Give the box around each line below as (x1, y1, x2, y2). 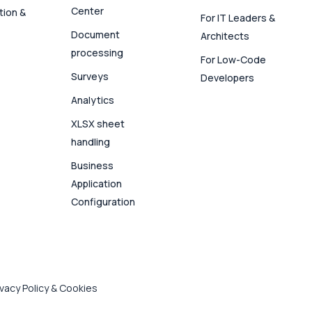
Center (71, 4, 104, 18)
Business (71, 159, 114, 173)
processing (71, 46, 124, 60)
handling (71, 135, 111, 149)
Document (71, 28, 120, 42)
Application (71, 177, 123, 191)
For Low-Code (201, 53, 267, 66)
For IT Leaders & (201, 11, 276, 24)
